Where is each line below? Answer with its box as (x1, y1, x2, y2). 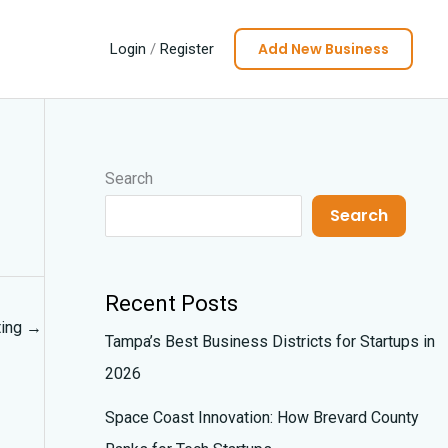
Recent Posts (104, 291, 238, 317)
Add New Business (258, 39, 389, 59)
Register (160, 39, 214, 58)
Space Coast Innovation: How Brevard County (104, 408, 419, 428)
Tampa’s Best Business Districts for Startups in (104, 332, 435, 352)
